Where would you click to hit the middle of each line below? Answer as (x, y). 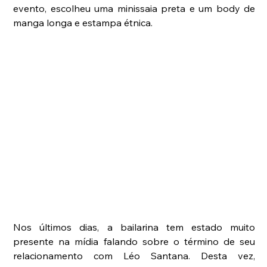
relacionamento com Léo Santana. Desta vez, (134, 256)
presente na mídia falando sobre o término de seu (134, 242)
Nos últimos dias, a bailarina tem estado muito (134, 227)
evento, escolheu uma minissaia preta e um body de (134, 9)
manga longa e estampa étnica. (83, 23)
